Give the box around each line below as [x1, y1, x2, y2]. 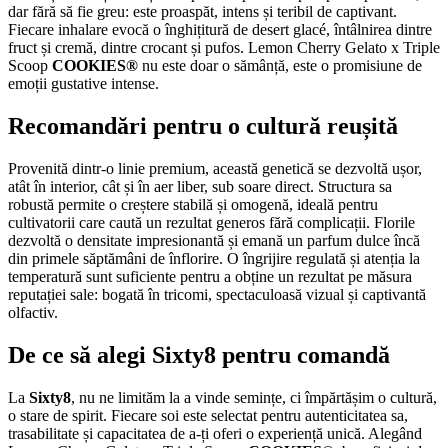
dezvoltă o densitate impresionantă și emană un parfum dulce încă [8, 231, 420, 249]
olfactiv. [8, 303, 58, 321]
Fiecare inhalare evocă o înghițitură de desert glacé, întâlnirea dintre [8, 21, 432, 39]
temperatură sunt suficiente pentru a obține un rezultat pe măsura [8, 267, 412, 285]
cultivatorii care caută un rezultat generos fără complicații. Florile [8, 213, 415, 231]
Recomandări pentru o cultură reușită [8, 112, 398, 139]
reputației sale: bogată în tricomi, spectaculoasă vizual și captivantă [8, 285, 426, 303]
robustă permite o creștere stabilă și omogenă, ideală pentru [8, 195, 378, 213]
